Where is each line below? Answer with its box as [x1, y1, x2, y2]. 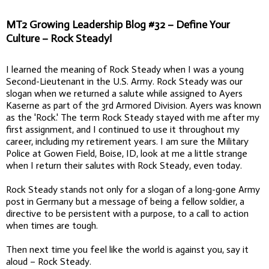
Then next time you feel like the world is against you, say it [6, 243, 249, 255]
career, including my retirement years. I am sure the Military [6, 135, 249, 147]
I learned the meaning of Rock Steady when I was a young [6, 63, 244, 75]
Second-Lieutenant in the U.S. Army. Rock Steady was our [6, 75, 243, 87]
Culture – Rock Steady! [6, 31, 112, 45]
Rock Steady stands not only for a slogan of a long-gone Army [6, 183, 260, 195]
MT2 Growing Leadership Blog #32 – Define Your [6, 17, 230, 31]
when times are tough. [6, 219, 98, 231]
